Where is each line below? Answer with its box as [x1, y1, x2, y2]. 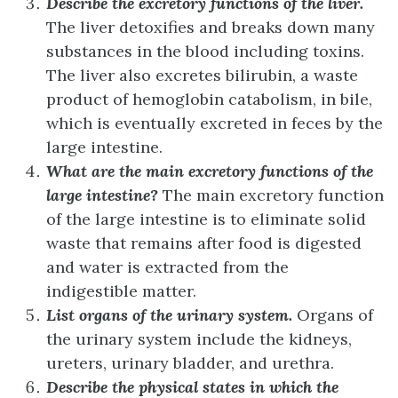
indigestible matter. [46, 280, 196, 301]
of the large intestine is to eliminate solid [46, 208, 366, 229]
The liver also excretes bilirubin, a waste [46, 64, 358, 85]
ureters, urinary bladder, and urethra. [46, 352, 334, 373]
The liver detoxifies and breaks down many [46, 16, 375, 37]
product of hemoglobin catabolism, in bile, [46, 88, 372, 109]
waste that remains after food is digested [46, 232, 362, 253]
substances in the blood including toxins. [46, 40, 364, 61]
